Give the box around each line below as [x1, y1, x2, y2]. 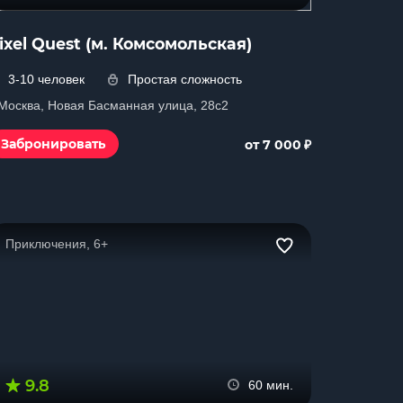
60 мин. [248, 378, 293, 392]
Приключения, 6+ [5, 237, 108, 251]
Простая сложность [128, 72, 242, 86]
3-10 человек [8, 72, 85, 86]
